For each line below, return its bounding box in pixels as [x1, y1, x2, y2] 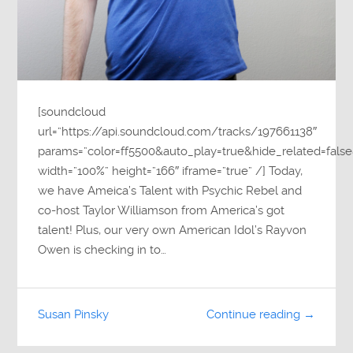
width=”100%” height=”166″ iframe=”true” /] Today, [38, 163, 303, 178]
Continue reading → [206, 307, 315, 322]
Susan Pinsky [38, 307, 110, 321]
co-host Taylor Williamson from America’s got [38, 203, 285, 217]
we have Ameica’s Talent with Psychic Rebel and [38, 183, 303, 198]
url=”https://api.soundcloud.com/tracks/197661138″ [38, 124, 318, 139]
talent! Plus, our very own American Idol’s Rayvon [38, 222, 307, 237]
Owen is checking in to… [38, 242, 167, 257]
